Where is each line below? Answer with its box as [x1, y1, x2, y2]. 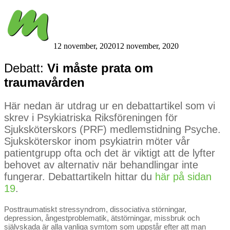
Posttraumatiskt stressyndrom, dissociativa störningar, [4, 205, 186, 214]
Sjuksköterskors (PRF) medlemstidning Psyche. [4, 124, 221, 136]
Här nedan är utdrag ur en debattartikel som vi [4, 100, 215, 112]
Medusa [53, 18, 79, 27]
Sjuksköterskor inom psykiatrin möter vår [4, 136, 190, 147]
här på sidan [155, 171, 212, 183]
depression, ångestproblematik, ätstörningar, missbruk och [4, 214, 200, 223]
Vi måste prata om [47, 61, 153, 75]
